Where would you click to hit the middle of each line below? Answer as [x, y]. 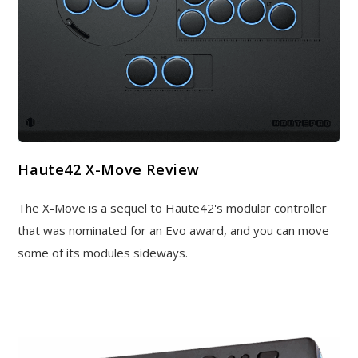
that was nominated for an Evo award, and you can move [174, 231]
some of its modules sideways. [103, 253]
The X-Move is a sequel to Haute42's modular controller [173, 208]
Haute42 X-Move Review [109, 170]
